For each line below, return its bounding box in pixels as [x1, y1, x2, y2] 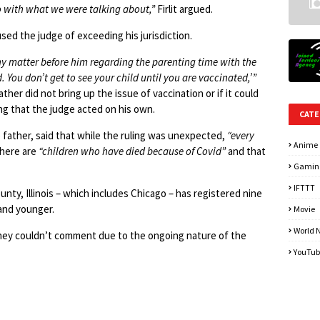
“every [227, 129, 254, 142]
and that [226, 144, 266, 158]
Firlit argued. [155, 2, 215, 16]
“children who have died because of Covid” [39, 144, 226, 158]
